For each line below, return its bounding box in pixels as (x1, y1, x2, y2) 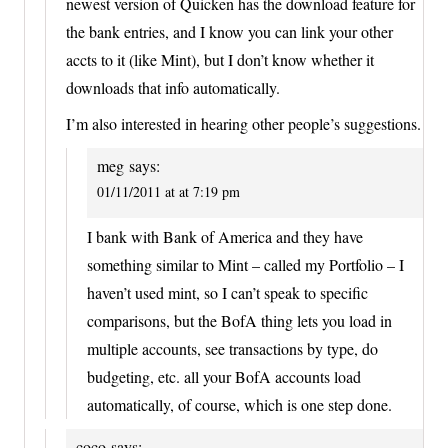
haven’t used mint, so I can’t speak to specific (87, 281, 368, 303)
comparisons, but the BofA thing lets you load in (87, 309, 392, 331)
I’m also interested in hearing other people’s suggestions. (66, 112, 421, 134)
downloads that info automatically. (66, 76, 280, 98)
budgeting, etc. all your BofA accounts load (87, 365, 361, 387)
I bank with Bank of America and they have (87, 225, 363, 247)
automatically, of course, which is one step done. (87, 393, 392, 415)
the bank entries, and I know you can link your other (66, 20, 393, 42)
